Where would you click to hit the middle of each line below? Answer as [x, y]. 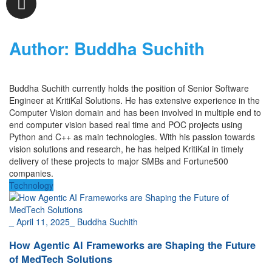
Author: [42, 49]
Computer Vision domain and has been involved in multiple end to [135, 113]
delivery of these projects [57, 161]
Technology [31, 185]
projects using [216, 125]
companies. [31, 173]
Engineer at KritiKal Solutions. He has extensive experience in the [134, 100]
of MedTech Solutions [61, 259]
